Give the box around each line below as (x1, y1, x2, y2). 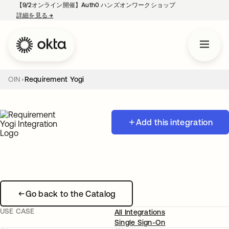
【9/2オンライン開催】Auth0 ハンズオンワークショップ (16, 2, 176, 9)
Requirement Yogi (24, 75, 84, 83)
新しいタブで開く (53, 12, 103, 19)
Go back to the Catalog (25, 189, 116, 198)
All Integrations (114, 208, 165, 216)
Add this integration (135, 118, 213, 127)
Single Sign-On (114, 218, 166, 226)
